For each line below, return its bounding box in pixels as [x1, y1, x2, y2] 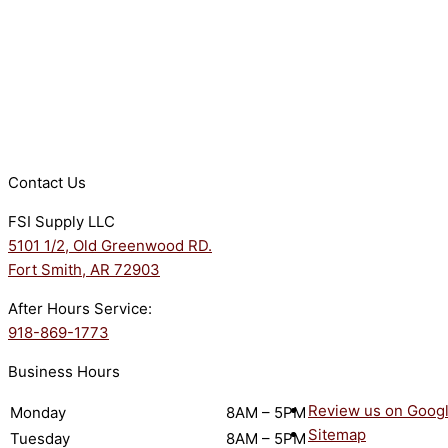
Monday [10, 403, 66, 423]
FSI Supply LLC [8, 212, 115, 232]
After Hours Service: [8, 299, 152, 319]
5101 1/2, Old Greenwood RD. [8, 236, 212, 256]
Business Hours [8, 362, 120, 382]
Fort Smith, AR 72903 [8, 260, 160, 280]
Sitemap [308, 425, 366, 445]
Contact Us [8, 173, 86, 193]
